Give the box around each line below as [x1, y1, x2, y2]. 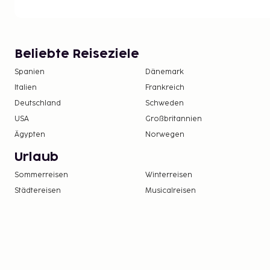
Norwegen [145, 130, 185, 140]
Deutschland [14, 99, 61, 108]
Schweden [145, 99, 184, 108]
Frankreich [145, 83, 185, 93]
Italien [14, 83, 37, 93]
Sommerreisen [14, 171, 68, 180]
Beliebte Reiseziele [14, 48, 139, 61]
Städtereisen [14, 186, 61, 196]
